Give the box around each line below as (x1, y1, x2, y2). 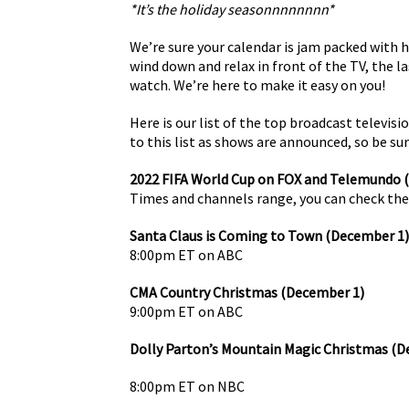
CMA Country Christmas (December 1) (130, 282, 364, 301)
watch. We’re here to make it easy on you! (130, 75, 385, 94)
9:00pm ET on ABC (130, 301, 243, 320)
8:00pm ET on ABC (130, 245, 243, 264)
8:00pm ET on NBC (130, 376, 245, 395)
